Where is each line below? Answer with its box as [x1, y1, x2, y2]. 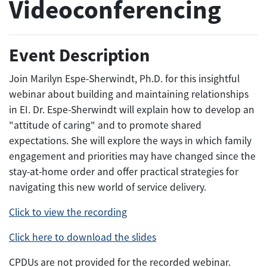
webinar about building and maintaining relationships [9, 88, 249, 101]
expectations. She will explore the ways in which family [9, 134, 252, 148]
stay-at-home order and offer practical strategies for [9, 165, 238, 179]
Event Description [9, 43, 150, 68]
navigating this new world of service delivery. [9, 181, 206, 194]
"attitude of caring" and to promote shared [9, 119, 201, 132]
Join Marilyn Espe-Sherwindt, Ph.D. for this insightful [9, 72, 240, 86]
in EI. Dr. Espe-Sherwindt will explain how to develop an [9, 103, 254, 117]
